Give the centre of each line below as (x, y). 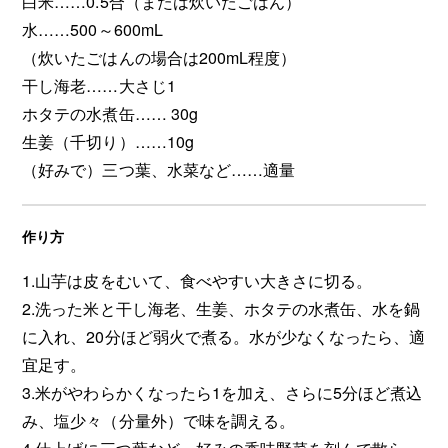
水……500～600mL (92, 29)
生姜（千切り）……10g (108, 141)
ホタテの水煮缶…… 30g (110, 113)
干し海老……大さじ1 (99, 85)
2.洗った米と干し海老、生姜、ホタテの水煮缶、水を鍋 (221, 308)
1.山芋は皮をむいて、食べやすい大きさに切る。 (197, 280)
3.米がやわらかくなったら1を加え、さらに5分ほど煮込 (222, 392)
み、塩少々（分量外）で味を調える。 (158, 420)
